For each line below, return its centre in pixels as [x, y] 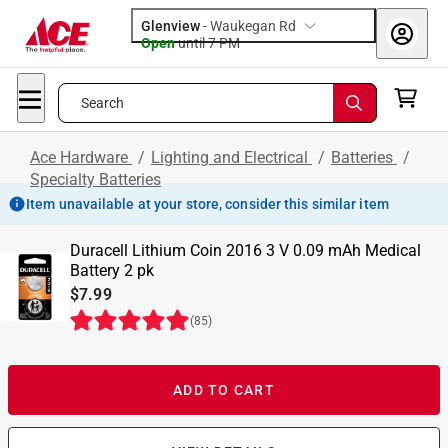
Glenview [170, 26]
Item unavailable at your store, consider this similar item [207, 204]
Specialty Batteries [95, 179]
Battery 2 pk [112, 270]
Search [102, 103]
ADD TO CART [224, 390]
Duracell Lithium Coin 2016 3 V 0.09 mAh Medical [245, 250]
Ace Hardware [81, 157]
